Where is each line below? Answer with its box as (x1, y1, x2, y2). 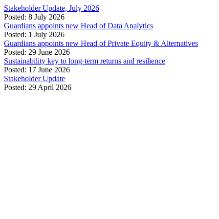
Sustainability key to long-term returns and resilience (4, 57, 165, 65)
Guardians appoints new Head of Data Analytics (4, 22, 153, 30)
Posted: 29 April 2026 (4, 83, 71, 91)
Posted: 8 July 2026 (4, 13, 65, 21)
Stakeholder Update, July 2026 (4, 4, 99, 12)
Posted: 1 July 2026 (4, 30, 65, 39)
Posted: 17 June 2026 (4, 66, 70, 74)
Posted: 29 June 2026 (4, 48, 70, 56)
